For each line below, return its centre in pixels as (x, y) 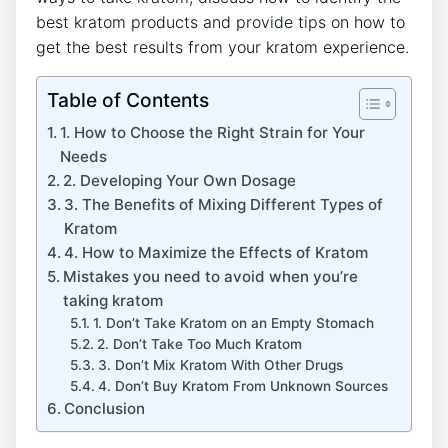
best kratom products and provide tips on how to (220, 22)
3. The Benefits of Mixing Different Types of (224, 204)
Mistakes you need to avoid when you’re (211, 276)
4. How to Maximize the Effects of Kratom (216, 252)
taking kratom (113, 300)
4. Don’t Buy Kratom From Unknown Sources (242, 386)
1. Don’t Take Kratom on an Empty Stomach (233, 323)
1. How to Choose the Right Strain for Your (213, 132)
